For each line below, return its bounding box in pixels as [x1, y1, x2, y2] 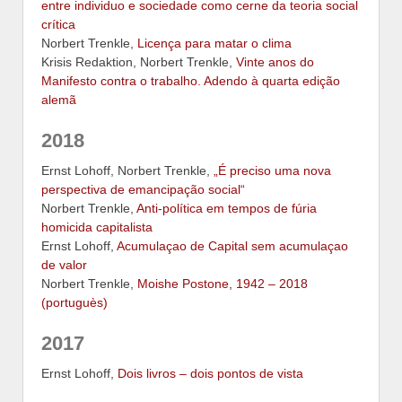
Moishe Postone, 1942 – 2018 [137, 276, 308, 292]
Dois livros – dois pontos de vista [118, 366, 303, 381]
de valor [41, 258, 87, 273]
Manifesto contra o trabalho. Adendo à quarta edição [41, 74, 340, 89]
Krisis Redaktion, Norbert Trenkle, [41, 55, 236, 70]
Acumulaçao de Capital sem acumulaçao [117, 239, 348, 254]
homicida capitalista [41, 220, 153, 235]
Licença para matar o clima [137, 36, 292, 51]
